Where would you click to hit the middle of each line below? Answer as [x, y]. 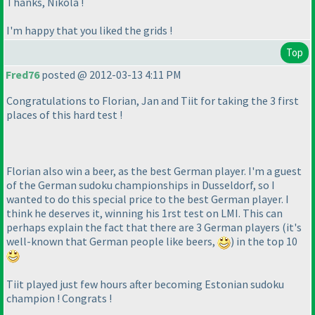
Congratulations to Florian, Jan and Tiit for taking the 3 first [153, 101]
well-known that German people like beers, [112, 242]
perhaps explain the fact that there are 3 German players [144, 227]
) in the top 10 [264, 242]
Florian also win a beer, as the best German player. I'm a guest [154, 171]
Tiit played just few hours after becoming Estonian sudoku [145, 284]
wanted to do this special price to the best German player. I [148, 199]
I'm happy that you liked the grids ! [89, 30]
